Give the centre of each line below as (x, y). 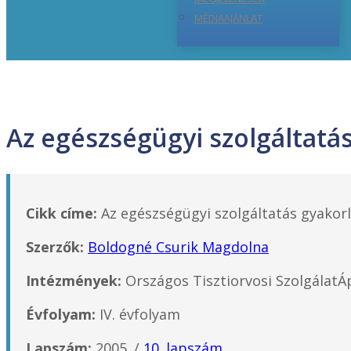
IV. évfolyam (138, 314)
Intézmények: (74, 280)
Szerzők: (55, 246)
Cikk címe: (62, 213)
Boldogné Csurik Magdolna (178, 246)
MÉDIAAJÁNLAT (228, 18)
